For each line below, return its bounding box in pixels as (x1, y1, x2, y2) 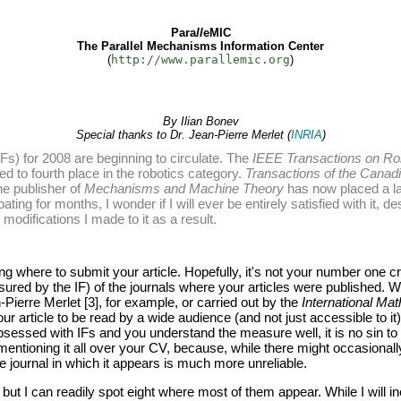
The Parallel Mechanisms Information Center (77, 39, 324, 53)
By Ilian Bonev (162, 115, 239, 129)
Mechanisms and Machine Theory (84, 181, 284, 197)
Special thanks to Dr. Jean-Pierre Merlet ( (75, 128, 291, 142)
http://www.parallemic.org (111, 53, 290, 66)
